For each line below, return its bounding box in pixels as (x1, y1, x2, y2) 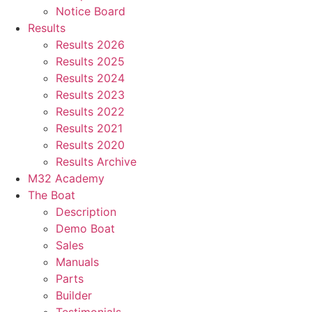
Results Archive (56, 155, 136, 169)
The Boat (28, 188, 75, 202)
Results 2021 (56, 121, 123, 135)
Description (56, 205, 116, 219)
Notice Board (56, 4, 125, 18)
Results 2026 (56, 38, 125, 52)
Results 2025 (56, 54, 125, 68)
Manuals (56, 255, 99, 269)
